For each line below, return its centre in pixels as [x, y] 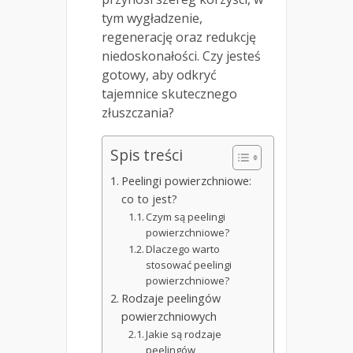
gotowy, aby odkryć [159, 75]
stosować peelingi [189, 265]
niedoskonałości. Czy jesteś [181, 56]
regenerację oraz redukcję [179, 37]
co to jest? [149, 199]
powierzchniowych [169, 317]
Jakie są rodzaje [184, 334]
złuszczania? [138, 113]
